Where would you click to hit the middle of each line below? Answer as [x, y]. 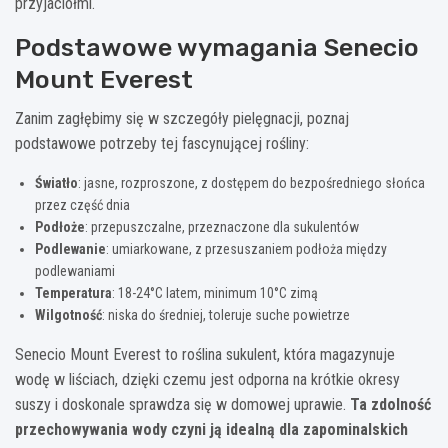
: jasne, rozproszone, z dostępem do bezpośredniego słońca [251, 182]
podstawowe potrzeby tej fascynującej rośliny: [162, 143]
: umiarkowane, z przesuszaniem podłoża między [246, 248]
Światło [56, 182]
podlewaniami [75, 270]
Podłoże [60, 226]
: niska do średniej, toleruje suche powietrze [226, 314]
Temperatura [73, 292]
